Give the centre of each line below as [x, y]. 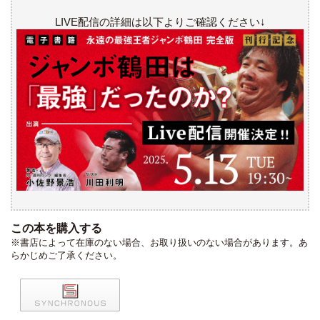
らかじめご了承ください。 [66, 256]
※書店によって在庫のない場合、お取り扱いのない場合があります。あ [159, 243]
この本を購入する [56, 229]
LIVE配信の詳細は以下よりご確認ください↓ [160, 22]
